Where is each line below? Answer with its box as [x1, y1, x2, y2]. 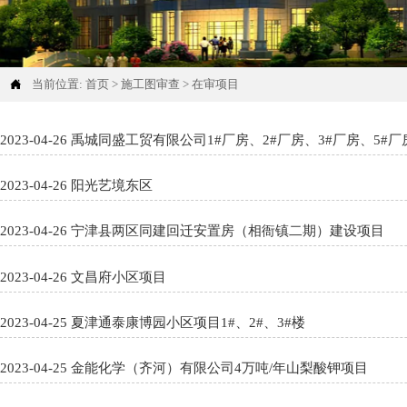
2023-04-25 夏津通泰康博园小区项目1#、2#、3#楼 [71, 315, 306, 331]
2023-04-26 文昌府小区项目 [71, 269, 167, 284]
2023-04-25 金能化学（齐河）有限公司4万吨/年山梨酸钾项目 [71, 361, 369, 376]
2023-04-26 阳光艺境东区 [71, 178, 154, 194]
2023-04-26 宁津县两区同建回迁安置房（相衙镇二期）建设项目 [71, 223, 385, 239]
